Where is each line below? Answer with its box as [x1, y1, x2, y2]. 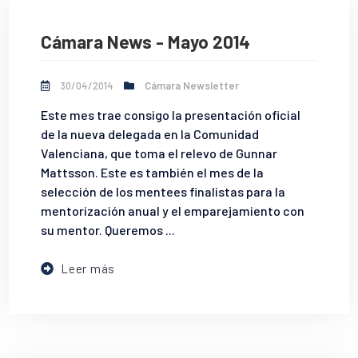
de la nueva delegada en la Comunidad [41, 126, 260, 142]
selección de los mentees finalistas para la [41, 184, 286, 200]
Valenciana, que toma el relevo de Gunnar [41, 145, 278, 161]
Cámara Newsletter [145, 79, 240, 93]
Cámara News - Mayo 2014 [41, 30, 251, 53]
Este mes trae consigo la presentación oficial [41, 107, 301, 123]
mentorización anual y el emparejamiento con [41, 203, 305, 219]
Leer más [61, 261, 116, 276]
